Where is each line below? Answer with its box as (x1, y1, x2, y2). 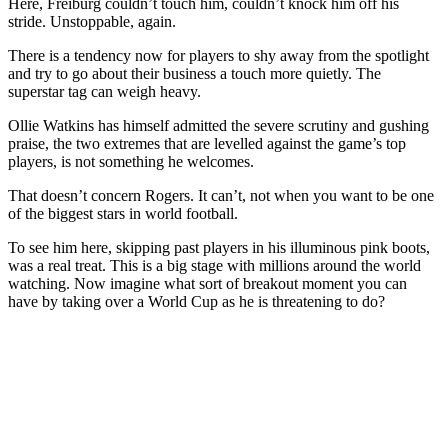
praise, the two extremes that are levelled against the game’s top (8, 134, 406, 152)
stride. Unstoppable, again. (8, 12, 176, 30)
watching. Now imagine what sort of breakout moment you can (8, 274, 407, 292)
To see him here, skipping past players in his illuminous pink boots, (8, 238, 430, 256)
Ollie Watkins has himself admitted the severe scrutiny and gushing (8, 116, 429, 134)
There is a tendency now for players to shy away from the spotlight (8, 46, 429, 64)
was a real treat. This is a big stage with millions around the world (8, 256, 421, 274)
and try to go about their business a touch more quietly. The (8, 64, 381, 82)
